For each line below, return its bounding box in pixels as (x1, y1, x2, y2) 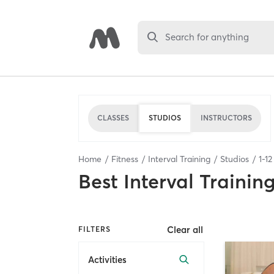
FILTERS (78, 224, 111, 234)
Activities (88, 254, 127, 266)
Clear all (167, 223, 204, 235)
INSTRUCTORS (201, 113, 252, 122)
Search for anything (165, 31, 250, 43)
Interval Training (148, 153, 210, 165)
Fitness (111, 153, 138, 165)
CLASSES (97, 113, 129, 122)
